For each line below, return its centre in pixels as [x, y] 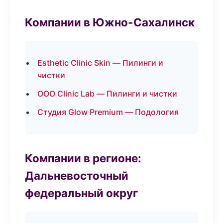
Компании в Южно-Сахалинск [110, 22]
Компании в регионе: [83, 158]
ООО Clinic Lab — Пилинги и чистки [107, 94]
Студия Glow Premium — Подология [108, 112]
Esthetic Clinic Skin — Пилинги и [100, 63]
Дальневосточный [77, 175]
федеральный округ [81, 193]
